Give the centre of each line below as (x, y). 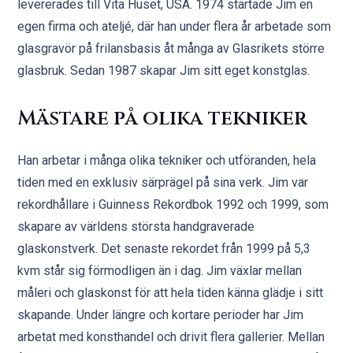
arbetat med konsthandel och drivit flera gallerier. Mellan (171, 337)
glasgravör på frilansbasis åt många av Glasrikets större (171, 48)
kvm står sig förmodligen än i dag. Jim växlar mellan (160, 271)
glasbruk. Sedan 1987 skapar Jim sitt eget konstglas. (164, 71)
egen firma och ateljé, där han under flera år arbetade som (175, 26)
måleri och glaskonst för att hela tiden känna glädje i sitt (171, 293)
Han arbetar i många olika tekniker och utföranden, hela (167, 160)
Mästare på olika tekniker (163, 119)
